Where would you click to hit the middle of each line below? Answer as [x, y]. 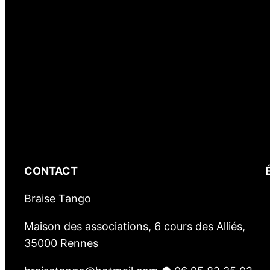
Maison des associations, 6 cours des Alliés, [135, 227]
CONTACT [51, 171]
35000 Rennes [61, 243]
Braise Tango [58, 199]
